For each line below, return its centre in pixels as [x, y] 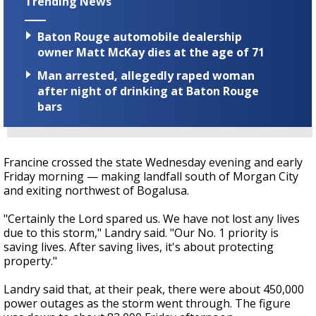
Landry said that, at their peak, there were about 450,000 [154, 290]
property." [30, 261]
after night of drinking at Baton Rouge [148, 91]
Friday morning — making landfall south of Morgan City [151, 177]
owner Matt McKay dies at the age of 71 [151, 53]
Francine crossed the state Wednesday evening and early [153, 163]
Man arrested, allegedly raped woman [146, 76]
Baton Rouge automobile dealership [140, 37]
